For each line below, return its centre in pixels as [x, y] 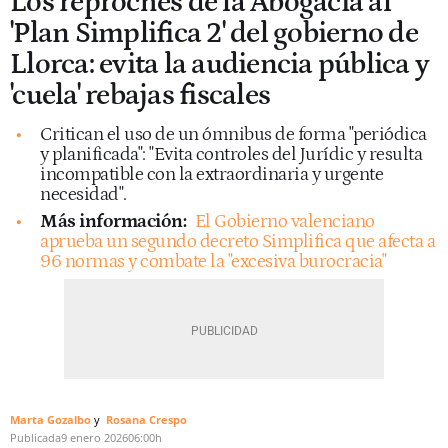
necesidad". [83, 194]
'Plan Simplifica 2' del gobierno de [214, 33]
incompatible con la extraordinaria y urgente [211, 174]
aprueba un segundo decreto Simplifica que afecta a [237, 241]
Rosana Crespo [146, 419]
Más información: [113, 221]
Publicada [35, 437]
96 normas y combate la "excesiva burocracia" [213, 261]
